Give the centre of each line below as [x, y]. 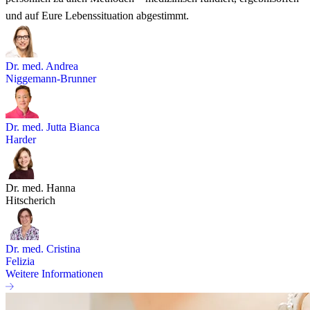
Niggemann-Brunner [51, 78]
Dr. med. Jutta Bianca [53, 127]
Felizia [20, 261]
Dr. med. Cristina [43, 248]
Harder [21, 139]
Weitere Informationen [54, 273]
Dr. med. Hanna [40, 188]
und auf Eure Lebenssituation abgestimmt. [97, 15]
